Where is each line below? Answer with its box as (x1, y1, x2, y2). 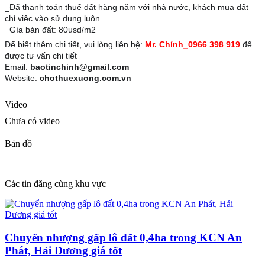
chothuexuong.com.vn (40, 73, 131, 83)
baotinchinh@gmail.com (30, 62, 129, 72)
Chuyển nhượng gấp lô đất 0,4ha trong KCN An (5, 231, 242, 244)
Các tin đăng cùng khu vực (5, 179, 106, 189)
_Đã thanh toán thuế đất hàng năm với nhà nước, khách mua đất (5, 2, 248, 12)
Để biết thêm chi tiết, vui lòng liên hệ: (5, 40, 143, 50)
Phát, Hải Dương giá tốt (5, 244, 122, 257)
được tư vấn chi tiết (5, 51, 79, 61)
